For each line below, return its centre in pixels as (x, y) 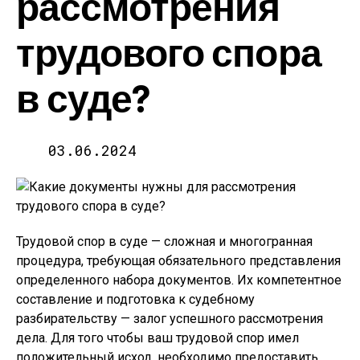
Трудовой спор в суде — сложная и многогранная (164, 241)
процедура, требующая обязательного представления (178, 261)
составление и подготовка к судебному (135, 299)
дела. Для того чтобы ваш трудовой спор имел (157, 338)
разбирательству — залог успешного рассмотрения (170, 319)
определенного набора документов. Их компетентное (179, 280)
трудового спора (169, 51)
